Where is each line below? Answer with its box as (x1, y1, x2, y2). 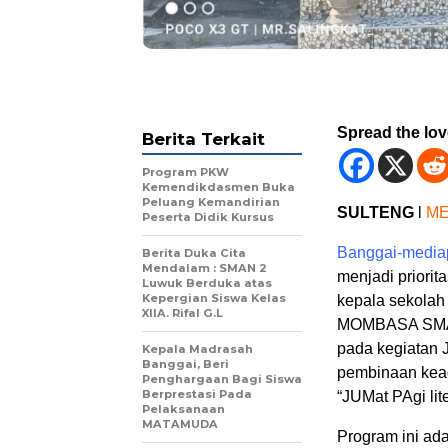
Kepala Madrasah (142, 342, 253, 357)
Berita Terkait (142, 129, 265, 150)
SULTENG (337, 204, 414, 222)
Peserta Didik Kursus (142, 210, 274, 225)
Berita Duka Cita (142, 246, 246, 261)
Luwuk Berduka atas (142, 276, 272, 291)
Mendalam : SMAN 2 (142, 261, 267, 276)
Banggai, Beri (142, 357, 229, 372)
